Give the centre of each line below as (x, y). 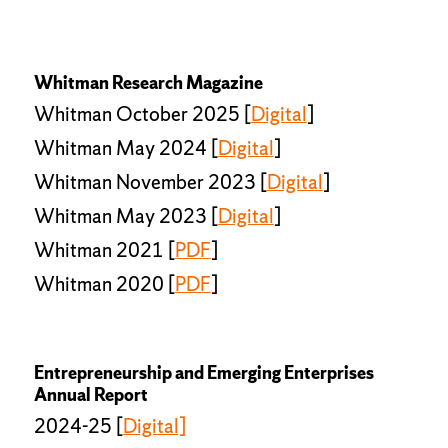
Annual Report (90, 394)
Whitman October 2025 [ (142, 113)
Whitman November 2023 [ (150, 181)
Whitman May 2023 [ (125, 215)
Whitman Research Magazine (148, 82)
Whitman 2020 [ (104, 283)
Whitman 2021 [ (104, 249)
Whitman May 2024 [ (125, 147)
